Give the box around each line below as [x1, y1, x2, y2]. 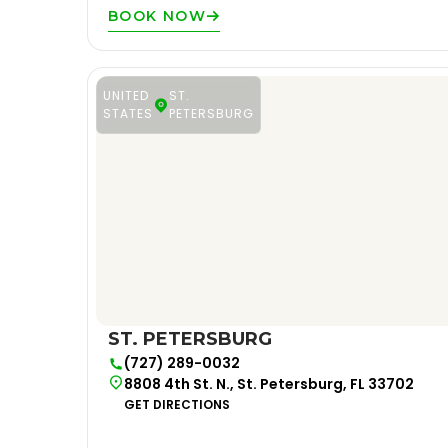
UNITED [103, 87, 149, 104]
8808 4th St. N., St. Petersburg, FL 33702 [124, 374, 414, 394]
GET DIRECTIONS [124, 396, 230, 413]
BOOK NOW [108, 7, 207, 25]
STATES [103, 105, 153, 122]
